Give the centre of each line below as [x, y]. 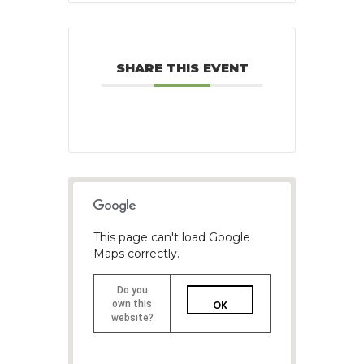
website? [132, 318]
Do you [132, 290]
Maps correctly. [136, 254]
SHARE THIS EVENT [182, 68]
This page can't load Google [172, 238]
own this [132, 304]
